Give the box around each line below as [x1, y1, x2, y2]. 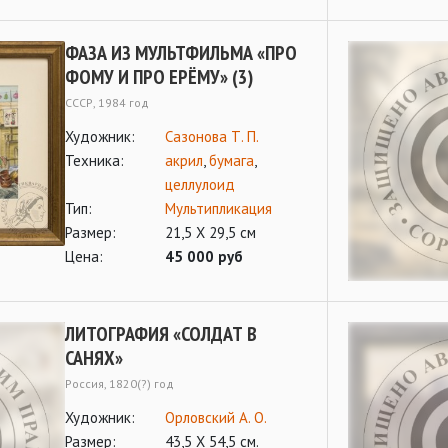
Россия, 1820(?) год [65, 376, 174, 391]
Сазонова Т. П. [165, 127, 259, 146]
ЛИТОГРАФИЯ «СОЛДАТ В [65, 321, 257, 347]
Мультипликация [165, 199, 272, 218]
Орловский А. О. [165, 408, 267, 427]
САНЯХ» [65, 345, 123, 371]
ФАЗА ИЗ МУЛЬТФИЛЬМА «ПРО [65, 40, 297, 66]
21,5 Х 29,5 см [165, 223, 256, 242]
